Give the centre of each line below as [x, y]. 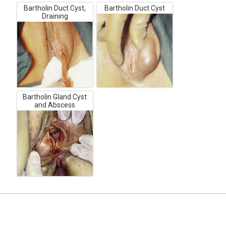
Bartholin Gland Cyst [55, 97]
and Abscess [55, 105]
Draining [55, 16]
